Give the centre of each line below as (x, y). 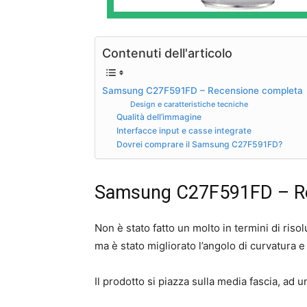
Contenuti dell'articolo (167, 53)
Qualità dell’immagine (159, 116)
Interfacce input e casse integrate (184, 130)
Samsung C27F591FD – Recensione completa (202, 90)
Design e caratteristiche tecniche (189, 104)
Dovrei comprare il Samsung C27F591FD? (200, 144)
